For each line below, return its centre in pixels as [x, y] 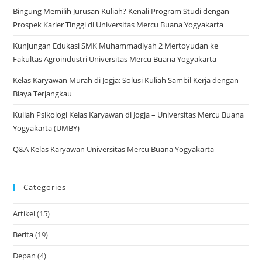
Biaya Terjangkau [43, 93]
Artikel [24, 213]
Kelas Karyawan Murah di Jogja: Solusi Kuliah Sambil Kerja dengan [126, 80]
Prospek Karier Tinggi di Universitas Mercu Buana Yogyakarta [118, 24]
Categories [45, 187]
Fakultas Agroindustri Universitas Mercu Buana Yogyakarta [115, 59]
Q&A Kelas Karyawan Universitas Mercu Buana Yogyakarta [114, 149]
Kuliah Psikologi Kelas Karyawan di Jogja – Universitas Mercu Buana [129, 114]
